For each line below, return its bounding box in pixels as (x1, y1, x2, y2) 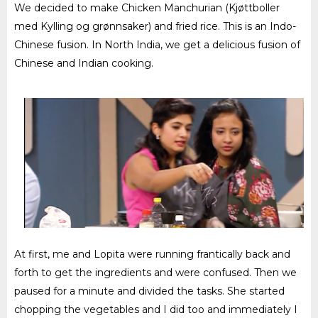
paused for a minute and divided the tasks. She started (14, 284, 285, 297)
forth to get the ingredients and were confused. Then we (14, 265, 297, 279)
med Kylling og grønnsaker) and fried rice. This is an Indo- (14, 19, 296, 33)
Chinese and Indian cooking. (14, 56, 153, 70)
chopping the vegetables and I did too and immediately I (14, 302, 297, 316)
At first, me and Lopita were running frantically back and (14, 247, 290, 261)
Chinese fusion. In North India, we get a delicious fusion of (14, 38, 300, 51)
